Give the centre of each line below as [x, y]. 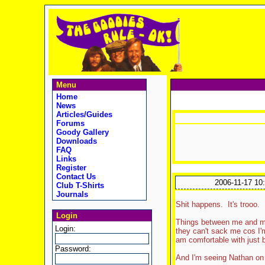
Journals [71, 194]
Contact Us [75, 177]
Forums [69, 123]
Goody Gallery [81, 132]
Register [70, 168]
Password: [73, 249]
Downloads [75, 141]
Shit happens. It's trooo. [217, 204]
